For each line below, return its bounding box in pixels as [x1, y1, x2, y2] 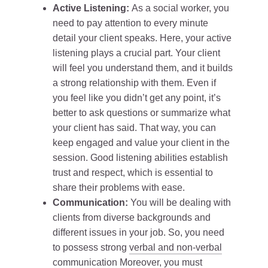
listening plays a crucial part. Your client [53, 48, 220, 59]
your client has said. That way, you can [53, 123, 216, 133]
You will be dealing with [130, 197, 231, 208]
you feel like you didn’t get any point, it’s [53, 93, 221, 103]
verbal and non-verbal [129, 242, 222, 253]
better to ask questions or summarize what [53, 108, 230, 118]
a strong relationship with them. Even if [53, 78, 216, 89]
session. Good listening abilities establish [53, 153, 228, 163]
